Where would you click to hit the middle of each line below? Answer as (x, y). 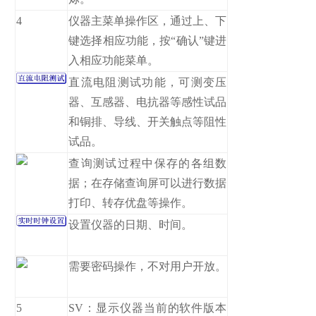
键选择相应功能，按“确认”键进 (148, 40)
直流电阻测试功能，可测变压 (148, 82)
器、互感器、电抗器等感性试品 (148, 102)
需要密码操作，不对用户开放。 (148, 266)
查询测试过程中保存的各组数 (148, 163)
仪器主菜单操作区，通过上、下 (148, 20)
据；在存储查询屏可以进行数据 (148, 183)
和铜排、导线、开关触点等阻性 (148, 121)
